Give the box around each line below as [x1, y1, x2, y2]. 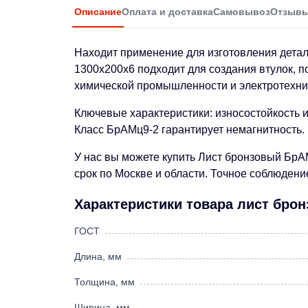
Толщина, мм [74, 276, 135, 288]
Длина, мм [74, 251, 122, 263]
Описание [74, 6, 122, 17]
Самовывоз [213, 6, 270, 17]
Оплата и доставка [122, 6, 213, 17]
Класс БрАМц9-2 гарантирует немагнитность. [74, 124, 305, 135]
